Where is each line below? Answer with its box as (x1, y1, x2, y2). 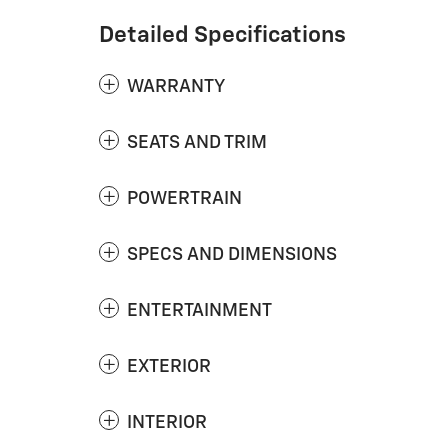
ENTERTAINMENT (127, 301, 272, 320)
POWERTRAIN (127, 189, 242, 208)
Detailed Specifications (99, 23, 346, 47)
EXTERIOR (127, 357, 211, 376)
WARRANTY (127, 77, 225, 96)
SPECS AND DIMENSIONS (127, 245, 337, 264)
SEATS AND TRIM (127, 133, 267, 152)
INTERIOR (127, 413, 207, 432)
